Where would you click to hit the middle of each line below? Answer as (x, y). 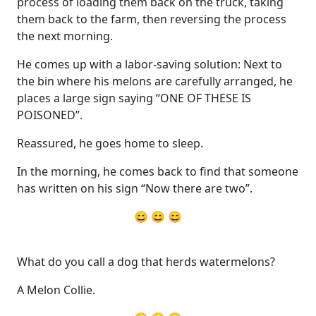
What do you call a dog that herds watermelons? (146, 261)
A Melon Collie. (56, 290)
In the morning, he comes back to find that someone (158, 171)
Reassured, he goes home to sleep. (110, 143)
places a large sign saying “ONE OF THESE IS (134, 98)
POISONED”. (50, 115)
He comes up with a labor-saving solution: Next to (150, 64)
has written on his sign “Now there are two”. (135, 188)
